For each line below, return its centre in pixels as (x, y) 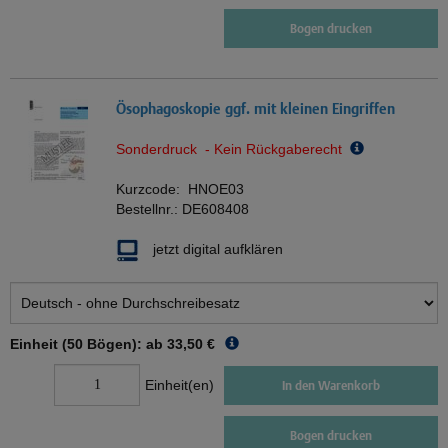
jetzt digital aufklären (218, 249)
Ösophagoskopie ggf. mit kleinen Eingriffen (255, 109)
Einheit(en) (179, 385)
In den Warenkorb (331, 385)
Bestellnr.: (149, 209)
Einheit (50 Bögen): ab (86, 344)
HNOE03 (216, 189)
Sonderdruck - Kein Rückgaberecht (233, 149)
